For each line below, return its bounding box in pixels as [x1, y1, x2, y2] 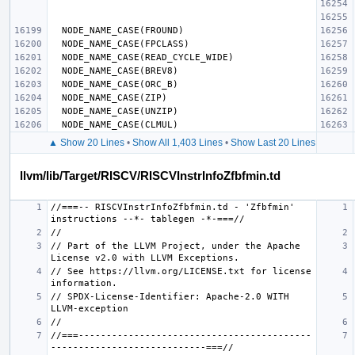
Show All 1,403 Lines [132, 136, 223, 148]
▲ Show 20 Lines [48, 136, 124, 148]
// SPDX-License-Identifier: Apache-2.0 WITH [51, 291, 289, 302]
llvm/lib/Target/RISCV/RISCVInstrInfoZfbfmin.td [20, 168, 281, 182]
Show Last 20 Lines [230, 136, 315, 148]
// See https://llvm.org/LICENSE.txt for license [51, 265, 311, 277]
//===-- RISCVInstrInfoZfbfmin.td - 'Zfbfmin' [51, 201, 295, 212]
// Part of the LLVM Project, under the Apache [51, 240, 300, 251]
